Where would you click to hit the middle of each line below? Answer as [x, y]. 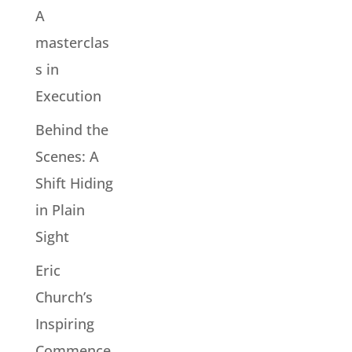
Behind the [71, 129]
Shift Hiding [74, 183]
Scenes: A [67, 156]
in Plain [60, 209]
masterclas [72, 42]
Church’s [64, 297]
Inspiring [64, 323]
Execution [68, 95]
